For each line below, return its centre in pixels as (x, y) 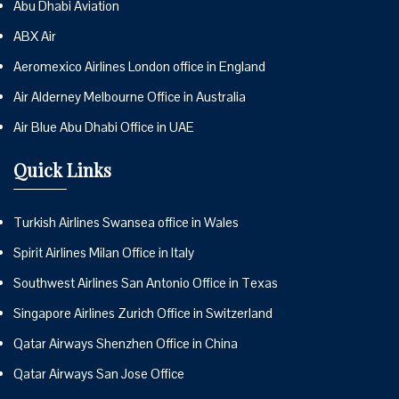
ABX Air (35, 37)
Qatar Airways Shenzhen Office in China (126, 344)
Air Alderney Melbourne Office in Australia (130, 97)
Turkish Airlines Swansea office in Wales (126, 223)
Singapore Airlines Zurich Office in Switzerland (143, 313)
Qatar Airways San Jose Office (99, 374)
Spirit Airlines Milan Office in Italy (104, 253)
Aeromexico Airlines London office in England (139, 67)
